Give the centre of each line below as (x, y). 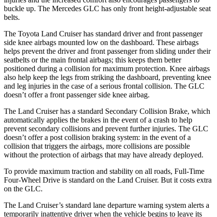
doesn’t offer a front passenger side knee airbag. (77, 94)
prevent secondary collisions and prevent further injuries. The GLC (106, 128)
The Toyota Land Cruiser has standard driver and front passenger (103, 33)
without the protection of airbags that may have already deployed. (104, 155)
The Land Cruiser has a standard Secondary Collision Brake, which (107, 111)
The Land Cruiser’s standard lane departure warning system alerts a (107, 205)
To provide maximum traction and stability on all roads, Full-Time (104, 171)
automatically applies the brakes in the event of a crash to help (98, 120)
